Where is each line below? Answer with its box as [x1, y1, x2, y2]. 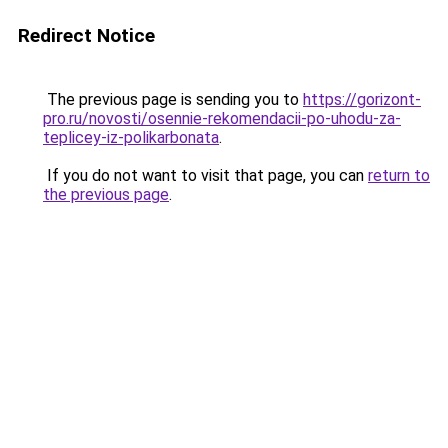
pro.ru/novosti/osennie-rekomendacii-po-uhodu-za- [43, 109, 401, 128]
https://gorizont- [303, 90, 421, 109]
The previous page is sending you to [43, 90, 303, 109]
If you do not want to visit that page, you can [43, 166, 368, 185]
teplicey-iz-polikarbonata [43, 128, 219, 147]
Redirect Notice [18, 24, 155, 47]
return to [368, 166, 430, 185]
